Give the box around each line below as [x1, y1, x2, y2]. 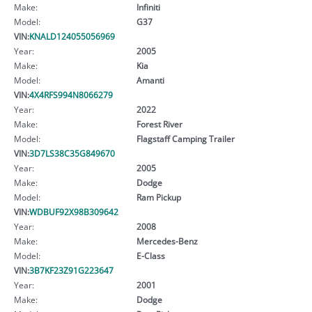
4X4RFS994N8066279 [29, 88, 113, 100]
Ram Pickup [136, 191, 181, 203]
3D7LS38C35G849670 [29, 147, 115, 159]
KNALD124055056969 [29, 30, 115, 42]
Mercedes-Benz [136, 235, 198, 247]
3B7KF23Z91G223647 [29, 264, 114, 276]
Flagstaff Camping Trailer [136, 132, 235, 144]
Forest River [136, 118, 182, 130]
